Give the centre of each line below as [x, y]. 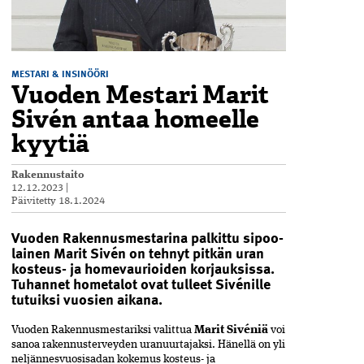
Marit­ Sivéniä [231, 330]
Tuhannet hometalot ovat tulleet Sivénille [141, 283]
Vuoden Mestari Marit [140, 94]
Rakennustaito [48, 175]
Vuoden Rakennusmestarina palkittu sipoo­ [147, 236]
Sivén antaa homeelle [135, 119]
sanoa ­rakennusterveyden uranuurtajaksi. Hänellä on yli [148, 344]
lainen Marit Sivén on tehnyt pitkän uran [138, 252]
